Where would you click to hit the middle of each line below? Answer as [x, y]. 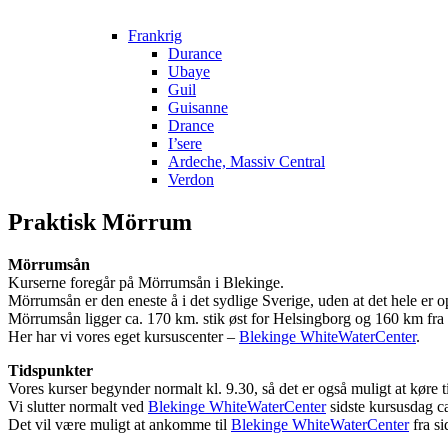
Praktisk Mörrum [100, 221]
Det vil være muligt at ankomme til [119, 424]
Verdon [191, 179]
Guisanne [198, 107]
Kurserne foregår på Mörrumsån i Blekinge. [146, 282]
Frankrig [155, 35]
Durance [195, 53]
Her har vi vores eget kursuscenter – [123, 336]
